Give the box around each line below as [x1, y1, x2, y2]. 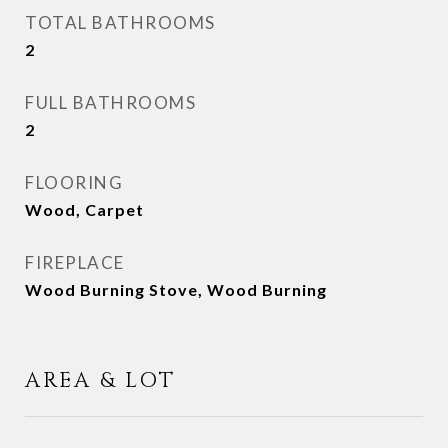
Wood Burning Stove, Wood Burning [25, 280, 327, 299]
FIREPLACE [25, 252, 125, 273]
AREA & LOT [25, 367, 176, 395]
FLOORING [25, 172, 123, 193]
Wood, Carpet [25, 200, 144, 219]
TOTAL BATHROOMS [25, 12, 216, 33]
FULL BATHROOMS [25, 92, 196, 113]
